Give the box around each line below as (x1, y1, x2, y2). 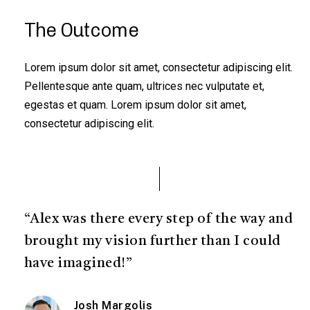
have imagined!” (24, 257, 133, 271)
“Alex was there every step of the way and (24, 212, 293, 227)
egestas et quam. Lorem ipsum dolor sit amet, (24, 98, 246, 112)
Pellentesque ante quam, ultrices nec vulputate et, (24, 80, 264, 93)
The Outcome (24, 19, 138, 42)
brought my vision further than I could (24, 235, 281, 249)
